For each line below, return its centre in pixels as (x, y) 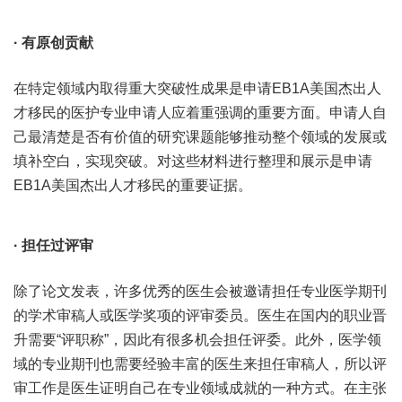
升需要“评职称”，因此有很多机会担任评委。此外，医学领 (197, 340)
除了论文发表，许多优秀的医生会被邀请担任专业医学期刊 (200, 291)
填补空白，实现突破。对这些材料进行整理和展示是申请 (193, 161)
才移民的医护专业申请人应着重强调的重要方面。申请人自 (200, 113)
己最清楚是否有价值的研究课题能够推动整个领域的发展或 (200, 137)
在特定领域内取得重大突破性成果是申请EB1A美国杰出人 (197, 88)
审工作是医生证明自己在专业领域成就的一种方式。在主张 (200, 388)
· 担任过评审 (53, 245)
